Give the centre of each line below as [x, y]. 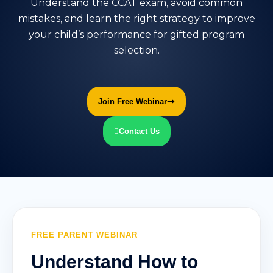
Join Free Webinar [133, 101]
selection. [136, 50]
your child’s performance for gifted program [136, 34]
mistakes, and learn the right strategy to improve [136, 19]
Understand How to [115, 262]
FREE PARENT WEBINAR [84, 235]
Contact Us [139, 131]
